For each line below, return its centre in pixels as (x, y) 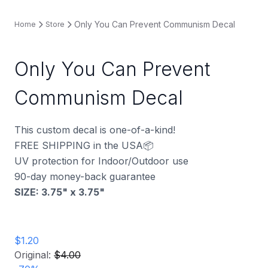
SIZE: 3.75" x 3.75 (57, 192)
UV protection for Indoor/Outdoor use (101, 161)
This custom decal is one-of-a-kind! (95, 130)
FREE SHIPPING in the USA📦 (84, 145)
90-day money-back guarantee (85, 176)
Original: (34, 255)
